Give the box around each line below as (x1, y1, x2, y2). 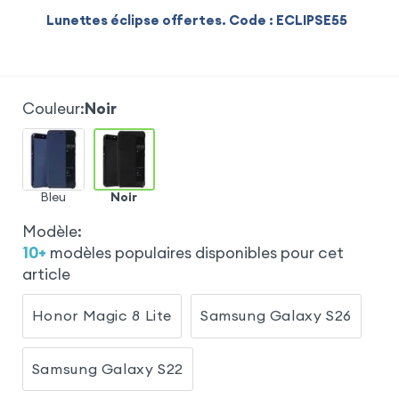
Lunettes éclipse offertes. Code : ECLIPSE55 (45, 12, 347, 29)
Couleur (21, 99, 80, 119)
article (21, 264, 70, 284)
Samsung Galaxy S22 (31, 359, 184, 378)
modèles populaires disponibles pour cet (49, 242, 344, 263)
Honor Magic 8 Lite (31, 306, 173, 325)
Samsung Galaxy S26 (199, 306, 353, 325)
